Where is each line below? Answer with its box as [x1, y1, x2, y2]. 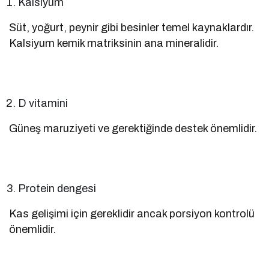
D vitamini [18, 97, 68, 109]
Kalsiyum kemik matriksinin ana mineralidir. [9, 37, 219, 49]
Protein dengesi [18, 182, 97, 195]
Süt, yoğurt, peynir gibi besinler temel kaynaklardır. [9, 21, 255, 34]
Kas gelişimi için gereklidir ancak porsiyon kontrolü [9, 207, 255, 220]
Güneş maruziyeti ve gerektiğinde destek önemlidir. [9, 122, 258, 134]
